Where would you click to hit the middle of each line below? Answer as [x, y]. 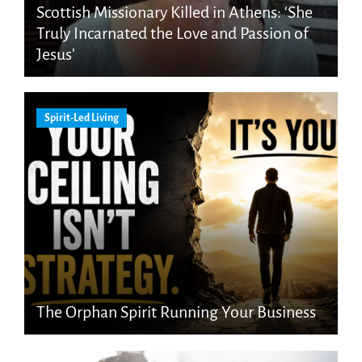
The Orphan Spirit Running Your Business [176, 312]
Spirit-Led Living [81, 118]
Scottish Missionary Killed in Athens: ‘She [174, 12]
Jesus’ [55, 54]
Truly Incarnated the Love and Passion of [172, 33]
